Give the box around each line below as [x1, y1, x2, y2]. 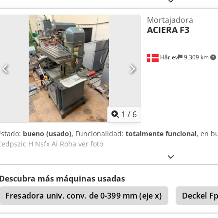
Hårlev [158, 53, 178, 61]
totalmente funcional [126, 129, 197, 139]
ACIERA [146, 24, 178, 36]
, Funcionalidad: [72, 129, 126, 139]
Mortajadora [146, 15, 193, 26]
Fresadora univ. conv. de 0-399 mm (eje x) [5, 190, 162, 201]
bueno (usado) [23, 129, 72, 139]
